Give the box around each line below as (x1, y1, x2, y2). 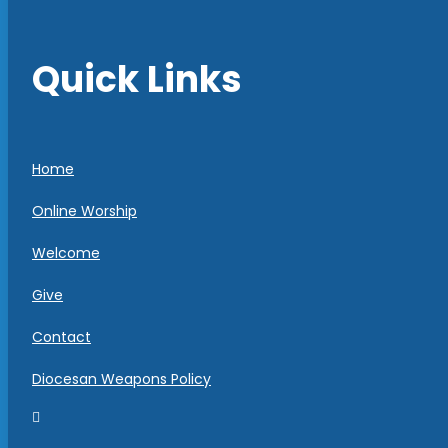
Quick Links (32, 54, 242, 106)
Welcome (32, 243, 100, 264)
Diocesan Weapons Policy (32, 369, 211, 390)
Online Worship (32, 201, 137, 222)
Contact (32, 327, 91, 348)
